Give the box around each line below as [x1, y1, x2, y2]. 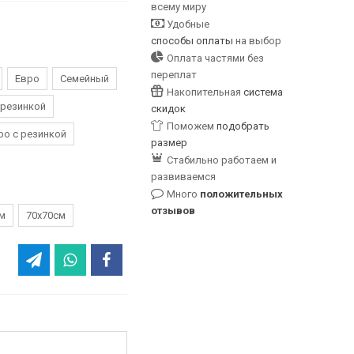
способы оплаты [150, 35, 233, 47]
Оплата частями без [166, 52, 264, 64]
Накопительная [166, 86, 243, 98]
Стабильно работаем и [166, 154, 277, 166]
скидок [150, 103, 186, 115]
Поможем [166, 120, 217, 132]
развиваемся [150, 171, 216, 183]
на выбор [232, 35, 281, 47]
